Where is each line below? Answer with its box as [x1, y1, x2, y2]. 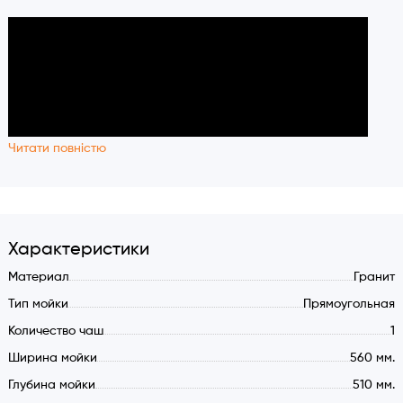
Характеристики [7, 241, 149, 259]
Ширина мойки [7, 352, 97, 365]
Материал [7, 271, 69, 284]
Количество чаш [7, 325, 103, 338]
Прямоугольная [303, 298, 396, 311]
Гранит [354, 271, 396, 284]
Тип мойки [7, 298, 68, 311]
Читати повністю [7, 142, 106, 156]
